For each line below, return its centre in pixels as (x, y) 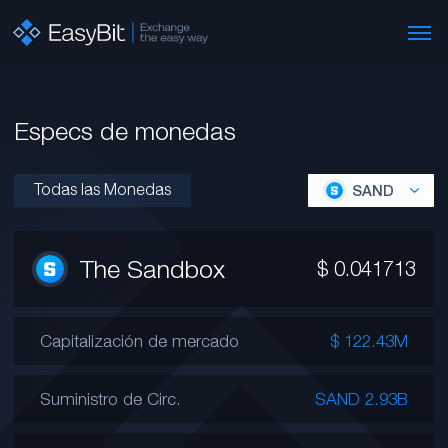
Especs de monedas (125, 130)
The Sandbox (153, 268)
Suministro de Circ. (111, 399)
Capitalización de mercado (140, 341)
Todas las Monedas (103, 189)
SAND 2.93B (361, 399)
